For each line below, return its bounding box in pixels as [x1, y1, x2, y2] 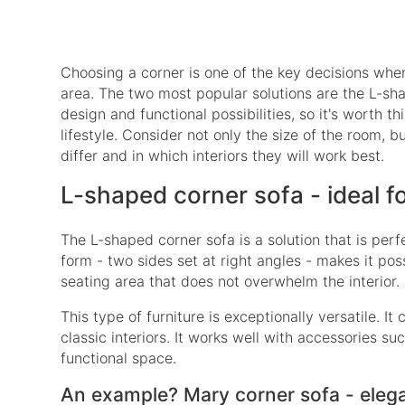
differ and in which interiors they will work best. [61, 146, 385, 165]
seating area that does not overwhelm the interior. [61, 271, 400, 290]
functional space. [61, 348, 177, 367]
